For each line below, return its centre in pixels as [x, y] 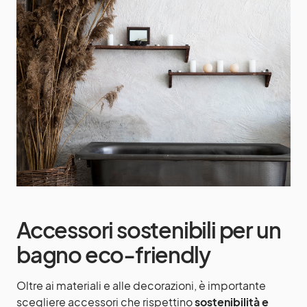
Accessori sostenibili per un [149, 229]
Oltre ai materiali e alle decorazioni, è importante [141, 285]
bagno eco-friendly [113, 254]
